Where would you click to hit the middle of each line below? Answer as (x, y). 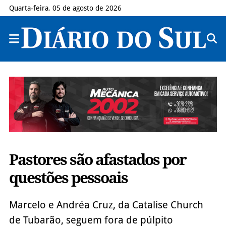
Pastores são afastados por (97, 159)
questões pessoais (68, 178)
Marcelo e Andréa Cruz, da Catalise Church (106, 205)
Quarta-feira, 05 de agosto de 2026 (65, 8)
